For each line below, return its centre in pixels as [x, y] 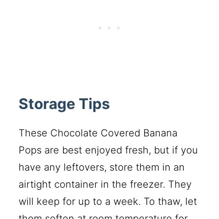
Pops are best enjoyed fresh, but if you [109, 150]
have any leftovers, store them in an [102, 167]
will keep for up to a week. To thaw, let [108, 202]
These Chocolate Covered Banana [98, 133]
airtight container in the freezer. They [105, 185]
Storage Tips [65, 104]
